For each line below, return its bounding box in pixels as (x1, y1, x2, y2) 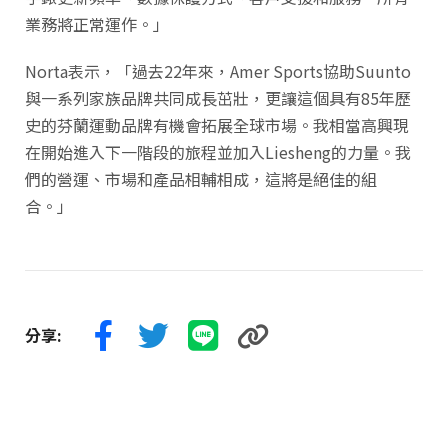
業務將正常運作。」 (25, 11, 169, 36)
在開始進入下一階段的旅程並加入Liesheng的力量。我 (25, 139, 411, 164)
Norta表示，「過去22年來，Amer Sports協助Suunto (25, 58, 411, 83)
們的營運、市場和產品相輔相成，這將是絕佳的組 (25, 166, 377, 191)
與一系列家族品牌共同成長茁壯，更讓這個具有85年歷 (25, 85, 411, 110)
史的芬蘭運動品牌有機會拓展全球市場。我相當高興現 (25, 112, 409, 137)
